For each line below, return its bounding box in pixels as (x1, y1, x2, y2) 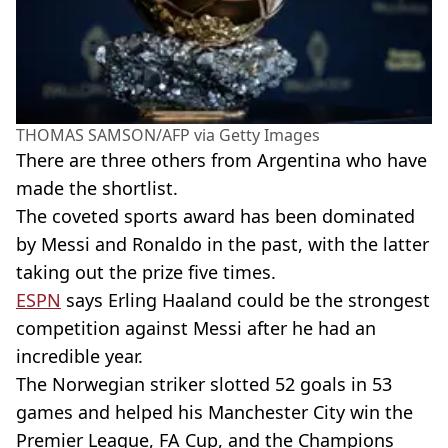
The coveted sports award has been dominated (16, 203, 415, 228)
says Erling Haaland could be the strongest (61, 287, 430, 312)
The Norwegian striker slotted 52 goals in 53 (16, 371, 392, 396)
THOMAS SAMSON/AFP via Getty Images (16, 123, 320, 146)
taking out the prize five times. (16, 259, 276, 284)
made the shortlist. (16, 175, 178, 200)
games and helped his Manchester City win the (16, 399, 413, 424)
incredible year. (16, 343, 143, 368)
